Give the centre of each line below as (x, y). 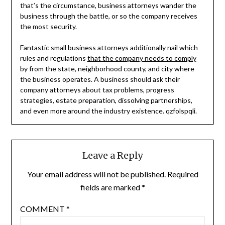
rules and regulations (53, 58)
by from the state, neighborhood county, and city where (107, 69)
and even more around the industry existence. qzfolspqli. (108, 111)
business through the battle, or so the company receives (108, 16)
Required (183, 174)
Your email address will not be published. (96, 174)
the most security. (48, 27)
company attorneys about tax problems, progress (97, 90)
